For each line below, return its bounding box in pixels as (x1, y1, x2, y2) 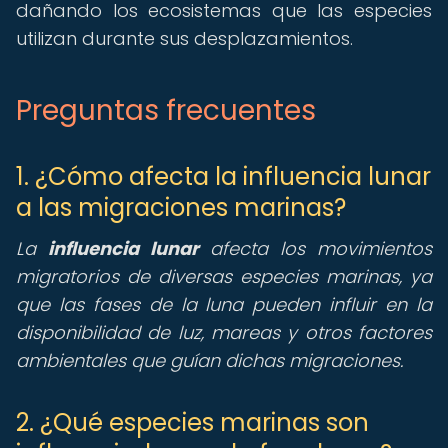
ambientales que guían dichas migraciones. (16, 348, 403, 373)
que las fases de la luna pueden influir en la (16, 292, 432, 317)
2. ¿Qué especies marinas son (16, 406, 369, 439)
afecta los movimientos (198, 236, 433, 261)
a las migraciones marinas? (16, 191, 346, 224)
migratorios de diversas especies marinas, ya (16, 264, 432, 289)
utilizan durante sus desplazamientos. (16, 26, 353, 51)
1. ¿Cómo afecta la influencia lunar (16, 160, 431, 193)
